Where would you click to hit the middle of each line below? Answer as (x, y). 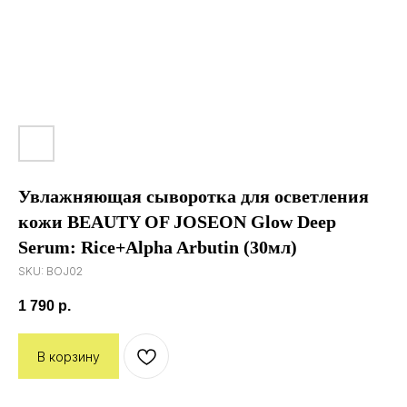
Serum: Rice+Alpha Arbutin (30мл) (158, 247)
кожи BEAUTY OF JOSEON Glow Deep (177, 222)
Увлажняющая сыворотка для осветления (194, 196)
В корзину (69, 356)
